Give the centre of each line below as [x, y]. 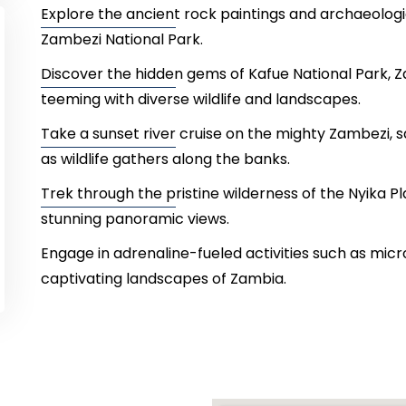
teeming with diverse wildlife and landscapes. [200, 100]
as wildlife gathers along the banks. [165, 159]
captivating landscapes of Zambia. [163, 279]
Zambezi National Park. [121, 40]
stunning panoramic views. [135, 219]
